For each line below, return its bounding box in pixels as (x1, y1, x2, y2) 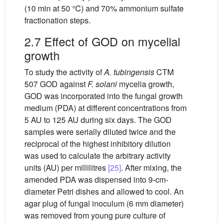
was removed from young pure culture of (24, 210, 165, 222)
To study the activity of (24, 66, 104, 78)
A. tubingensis (104, 66, 154, 78)
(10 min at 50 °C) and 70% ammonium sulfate (24, 2, 184, 14)
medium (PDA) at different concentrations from (24, 102, 187, 114)
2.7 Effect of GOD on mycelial (24, 33, 180, 50)
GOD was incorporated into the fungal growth (24, 90, 183, 102)
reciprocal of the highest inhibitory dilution (24, 138, 171, 150)
